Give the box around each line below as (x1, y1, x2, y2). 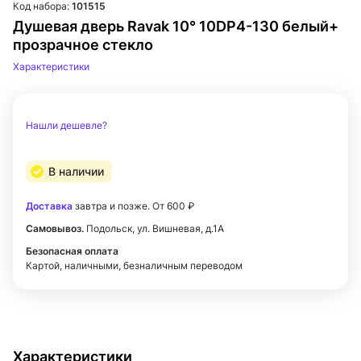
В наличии (48, 164, 104, 178)
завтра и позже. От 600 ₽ (73, 200, 194, 212)
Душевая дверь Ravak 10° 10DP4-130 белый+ (13, 18, 338, 35)
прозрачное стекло (13, 36, 153, 53)
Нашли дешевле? (26, 119, 107, 131)
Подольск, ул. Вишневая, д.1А (84, 222, 224, 234)
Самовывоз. (26, 222, 84, 234)
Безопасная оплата (26, 245, 118, 257)
